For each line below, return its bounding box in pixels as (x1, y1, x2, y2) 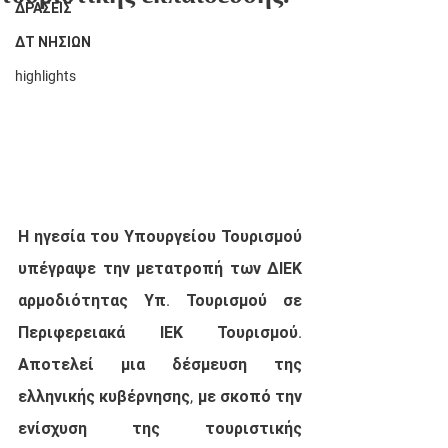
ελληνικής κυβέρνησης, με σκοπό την (18, 386, 302, 406)
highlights (15, 68, 76, 84)
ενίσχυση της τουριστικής (18, 418, 302, 438)
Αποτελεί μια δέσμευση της (18, 354, 302, 374)
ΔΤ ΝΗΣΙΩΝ (15, 34, 91, 50)
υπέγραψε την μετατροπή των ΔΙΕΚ (18, 258, 302, 278)
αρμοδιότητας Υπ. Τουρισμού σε (18, 290, 302, 310)
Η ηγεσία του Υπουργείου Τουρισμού (18, 226, 302, 246)
